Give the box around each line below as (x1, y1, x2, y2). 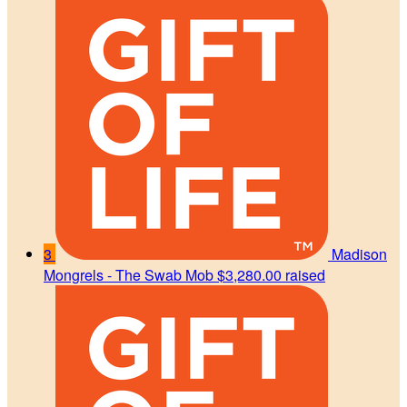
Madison (332, 243, 387, 264)
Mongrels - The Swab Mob (44, 263, 213, 285)
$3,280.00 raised (217, 263, 325, 285)
